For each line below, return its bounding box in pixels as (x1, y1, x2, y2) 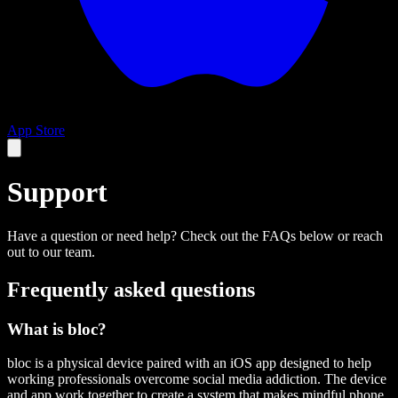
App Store (7, 123, 65, 138)
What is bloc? (7, 319, 107, 338)
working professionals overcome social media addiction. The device (7, 371, 386, 387)
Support (7, 176, 107, 209)
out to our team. (7, 243, 95, 259)
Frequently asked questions (7, 277, 255, 301)
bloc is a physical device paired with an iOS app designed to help (7, 355, 371, 371)
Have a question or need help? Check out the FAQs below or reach (7, 227, 383, 243)
